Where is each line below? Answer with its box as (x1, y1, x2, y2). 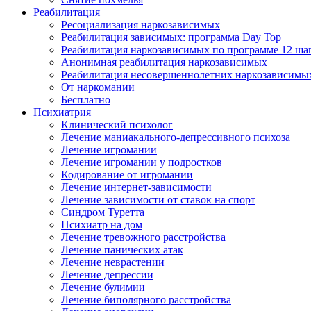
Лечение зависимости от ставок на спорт (61, 194, 255, 205)
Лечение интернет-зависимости (61, 181, 212, 193)
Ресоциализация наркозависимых (61, 19, 220, 31)
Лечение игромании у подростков (61, 156, 222, 168)
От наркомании (61, 81, 135, 93)
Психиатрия (33, 106, 91, 118)
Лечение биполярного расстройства (61, 294, 231, 305)
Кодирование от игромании (61, 169, 193, 180)
